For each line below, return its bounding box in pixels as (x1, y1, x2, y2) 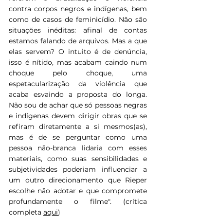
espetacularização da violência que (9, 79, 147, 88)
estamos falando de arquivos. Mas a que (9, 36, 147, 45)
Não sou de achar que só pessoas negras (9, 100, 147, 109)
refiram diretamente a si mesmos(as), (9, 122, 147, 131)
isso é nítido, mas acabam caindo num (9, 57, 147, 67)
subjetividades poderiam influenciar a (9, 164, 147, 174)
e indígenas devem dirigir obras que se (9, 111, 147, 120)
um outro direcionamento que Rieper (9, 175, 147, 184)
